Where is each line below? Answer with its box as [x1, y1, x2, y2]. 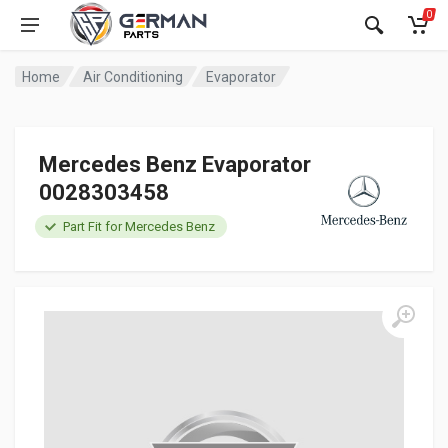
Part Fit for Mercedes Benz [63, 219, 215, 234]
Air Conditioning [83, 68, 184, 85]
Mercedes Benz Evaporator [39, 152, 311, 177]
